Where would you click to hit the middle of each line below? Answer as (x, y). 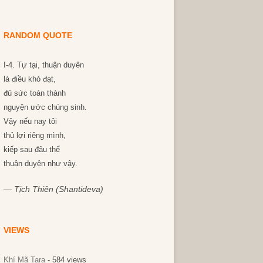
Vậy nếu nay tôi (30, 121)
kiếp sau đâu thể (32, 149)
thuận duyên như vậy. (41, 163)
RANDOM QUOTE (38, 35)
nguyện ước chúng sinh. (45, 107)
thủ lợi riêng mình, (35, 135)
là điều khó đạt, (30, 79)
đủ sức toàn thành (35, 93)
